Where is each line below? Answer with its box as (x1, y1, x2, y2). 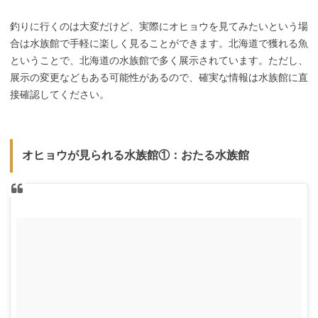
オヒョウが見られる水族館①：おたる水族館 (21, 149, 249, 162)
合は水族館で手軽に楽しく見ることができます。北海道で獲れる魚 (10, 38, 308, 50)
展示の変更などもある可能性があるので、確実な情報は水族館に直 (10, 72, 308, 84)
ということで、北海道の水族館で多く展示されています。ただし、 (10, 55, 308, 67)
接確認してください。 (10, 89, 109, 101)
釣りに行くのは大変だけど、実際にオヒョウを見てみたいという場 (10, 21, 308, 33)
